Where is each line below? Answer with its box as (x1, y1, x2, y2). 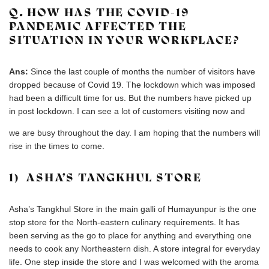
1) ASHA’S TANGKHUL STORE (9, 171, 202, 184)
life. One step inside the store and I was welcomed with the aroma (9, 257, 259, 267)
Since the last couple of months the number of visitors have (31, 67, 255, 76)
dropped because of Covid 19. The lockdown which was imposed (9, 80, 255, 89)
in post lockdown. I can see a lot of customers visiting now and (9, 106, 245, 116)
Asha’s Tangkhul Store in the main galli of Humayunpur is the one (9, 204, 256, 214)
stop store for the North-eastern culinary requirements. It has (9, 217, 240, 227)
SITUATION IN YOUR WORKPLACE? (9, 33, 240, 47)
